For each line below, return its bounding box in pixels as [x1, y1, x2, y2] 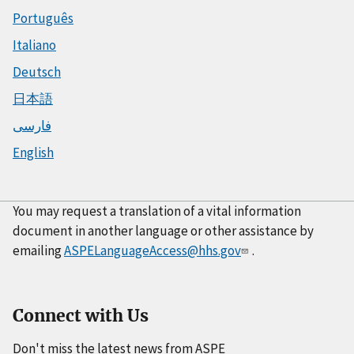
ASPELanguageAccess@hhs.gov [64, 241, 241, 259]
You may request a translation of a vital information [13, 201, 301, 220]
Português [13, 9, 73, 27]
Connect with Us [13, 304, 149, 326]
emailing [13, 241, 64, 259]
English [13, 143, 54, 161]
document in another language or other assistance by [13, 221, 314, 239]
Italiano [13, 36, 56, 54]
